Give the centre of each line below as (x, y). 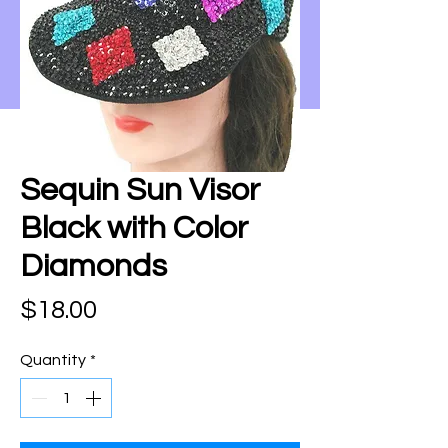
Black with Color (134, 228)
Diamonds (93, 266)
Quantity (53, 360)
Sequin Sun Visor (140, 190)
